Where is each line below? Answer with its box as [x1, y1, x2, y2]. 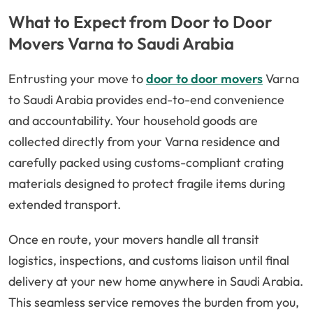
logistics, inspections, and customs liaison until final [8, 252, 289, 269]
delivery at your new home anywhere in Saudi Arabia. [8, 273, 303, 290]
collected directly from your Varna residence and [8, 133, 279, 150]
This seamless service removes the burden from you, [8, 294, 299, 311]
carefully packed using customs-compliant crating [8, 154, 284, 171]
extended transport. [8, 196, 121, 213]
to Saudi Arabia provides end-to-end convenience [8, 92, 284, 108]
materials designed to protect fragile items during [8, 175, 285, 192]
